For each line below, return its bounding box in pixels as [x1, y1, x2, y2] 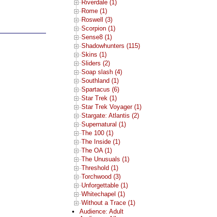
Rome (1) [81, 7, 107, 15]
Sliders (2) [81, 60, 110, 67]
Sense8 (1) [81, 33, 112, 41]
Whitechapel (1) [81, 190, 125, 198]
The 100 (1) [81, 129, 113, 137]
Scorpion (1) [81, 25, 115, 32]
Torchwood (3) [81, 173, 121, 181]
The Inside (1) [81, 138, 120, 146]
